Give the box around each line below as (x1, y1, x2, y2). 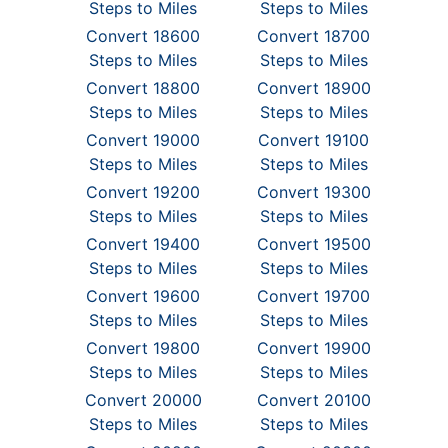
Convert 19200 (86, 182, 201, 202)
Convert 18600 (86, 26, 201, 46)
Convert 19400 (86, 234, 201, 254)
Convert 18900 (256, 78, 371, 98)
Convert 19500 (256, 234, 371, 254)
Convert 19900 (256, 338, 371, 358)
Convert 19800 (86, 338, 201, 358)
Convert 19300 (256, 182, 371, 202)
